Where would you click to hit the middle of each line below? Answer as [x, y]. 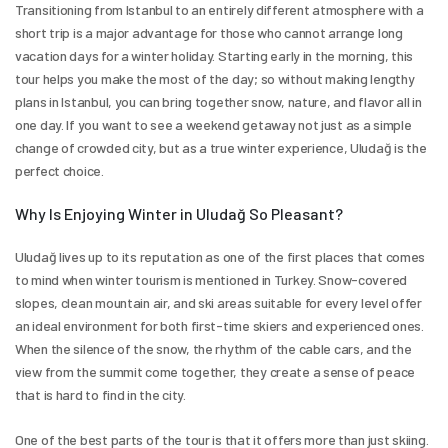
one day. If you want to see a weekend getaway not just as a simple [213, 124]
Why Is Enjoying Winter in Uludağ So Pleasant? [179, 213]
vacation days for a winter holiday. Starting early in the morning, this [214, 55]
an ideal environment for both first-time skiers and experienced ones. [219, 325]
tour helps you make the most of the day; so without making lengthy [215, 78]
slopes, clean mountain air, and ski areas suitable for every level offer [218, 302]
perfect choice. [59, 170]
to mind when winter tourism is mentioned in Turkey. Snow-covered [211, 279]
